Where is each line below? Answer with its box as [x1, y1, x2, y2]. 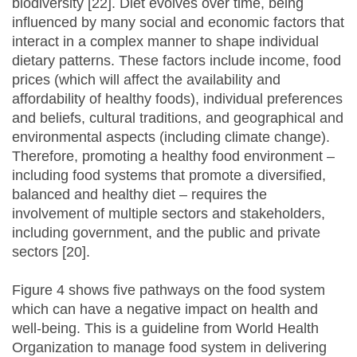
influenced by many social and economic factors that [12, 14, 344, 31]
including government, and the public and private [12, 225, 320, 241]
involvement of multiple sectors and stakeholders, [12, 206, 325, 222]
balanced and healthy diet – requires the [12, 186, 267, 203]
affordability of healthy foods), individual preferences [12, 91, 343, 108]
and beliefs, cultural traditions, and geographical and [12, 110, 343, 127]
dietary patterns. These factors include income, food [12, 53, 341, 69]
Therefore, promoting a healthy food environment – [12, 148, 335, 165]
